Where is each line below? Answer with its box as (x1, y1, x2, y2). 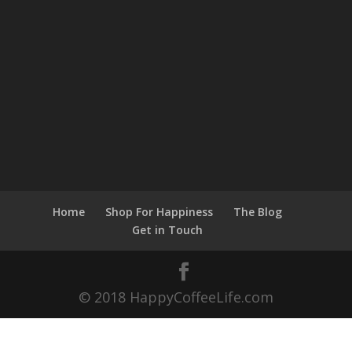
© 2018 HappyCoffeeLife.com (78, 287, 273, 306)
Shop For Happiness (104, 203, 213, 219)
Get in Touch (131, 222, 203, 237)
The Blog (233, 203, 282, 219)
